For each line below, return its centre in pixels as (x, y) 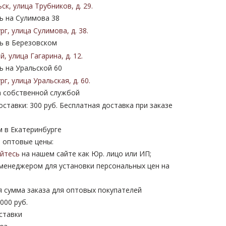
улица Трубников (42, 6)
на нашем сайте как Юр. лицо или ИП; (86, 154)
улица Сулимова (39, 31)
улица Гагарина (35, 55)
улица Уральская (40, 80)
